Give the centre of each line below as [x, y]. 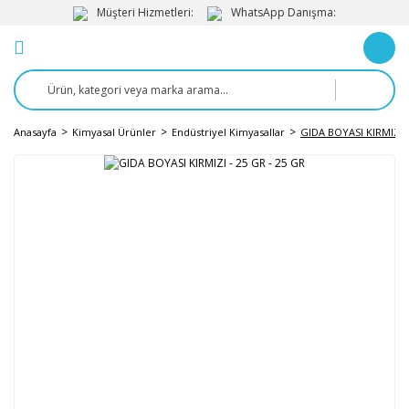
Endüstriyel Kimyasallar [228, 132]
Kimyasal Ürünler [114, 132]
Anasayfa [35, 132]
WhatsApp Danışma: [283, 12]
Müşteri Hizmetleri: [145, 12]
